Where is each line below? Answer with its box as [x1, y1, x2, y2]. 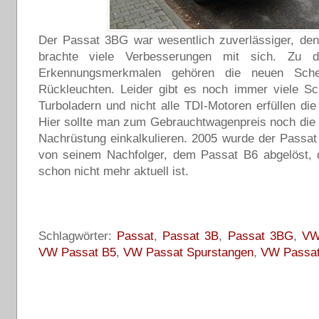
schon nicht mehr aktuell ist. [38, 164, 189, 178]
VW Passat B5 [38, 246, 116, 259]
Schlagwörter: [38, 229, 117, 243]
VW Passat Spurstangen [122, 246, 253, 259]
